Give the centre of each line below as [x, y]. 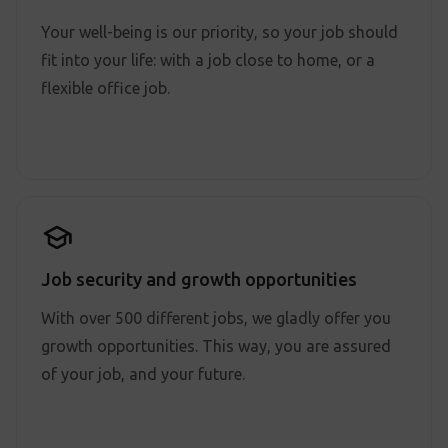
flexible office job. [107, 88]
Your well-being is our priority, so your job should [219, 32]
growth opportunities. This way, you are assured [216, 346]
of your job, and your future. [143, 374]
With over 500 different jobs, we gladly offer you [216, 318]
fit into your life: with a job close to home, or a [208, 60]
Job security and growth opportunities [199, 279]
